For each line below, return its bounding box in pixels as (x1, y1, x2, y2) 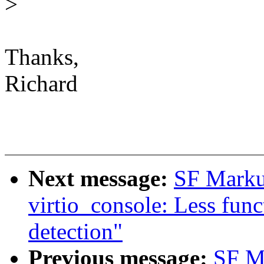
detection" (28, 219, 123, 245)
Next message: (28, 166, 174, 192)
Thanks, (5, 44, 79, 70)
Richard (5, 71, 78, 97)
